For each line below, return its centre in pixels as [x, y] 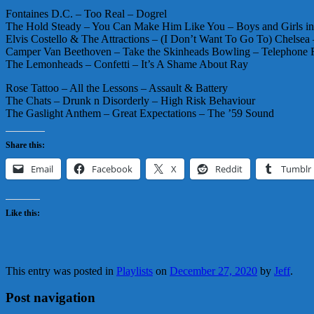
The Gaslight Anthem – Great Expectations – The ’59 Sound [140, 113]
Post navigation [50, 298]
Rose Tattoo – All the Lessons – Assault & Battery [117, 88]
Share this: [25, 145]
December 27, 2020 [213, 271]
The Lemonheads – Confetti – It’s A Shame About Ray [127, 64]
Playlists [135, 271]
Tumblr [296, 169]
